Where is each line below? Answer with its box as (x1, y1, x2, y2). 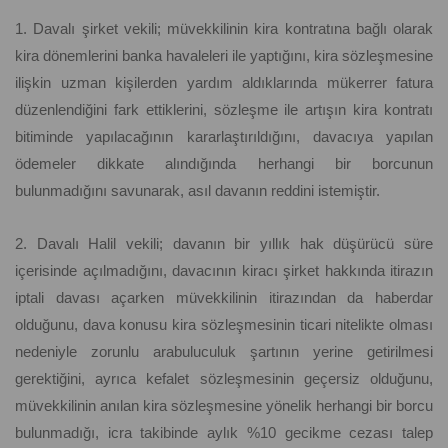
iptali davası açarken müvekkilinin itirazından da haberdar (15, 289, 433, 307)
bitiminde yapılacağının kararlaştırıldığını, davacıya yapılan (15, 128, 433, 146)
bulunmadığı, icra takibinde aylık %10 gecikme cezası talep (15, 424, 433, 442)
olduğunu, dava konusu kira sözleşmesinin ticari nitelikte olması (15, 316, 433, 334)
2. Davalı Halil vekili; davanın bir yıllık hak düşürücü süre (15, 235, 433, 253)
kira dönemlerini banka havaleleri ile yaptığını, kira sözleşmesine (15, 47, 433, 65)
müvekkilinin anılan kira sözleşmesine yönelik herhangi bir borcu (15, 397, 433, 415)
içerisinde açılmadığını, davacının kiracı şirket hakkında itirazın (15, 262, 433, 280)
